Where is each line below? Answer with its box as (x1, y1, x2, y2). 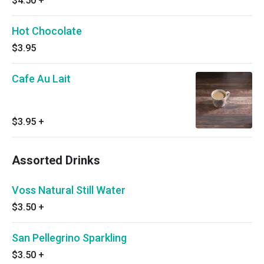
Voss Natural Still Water (12, 184, 126, 196)
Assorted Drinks (12, 153, 100, 167)
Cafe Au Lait (12, 72, 71, 85)
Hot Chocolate (12, 25, 82, 37)
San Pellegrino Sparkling (12, 232, 127, 244)
